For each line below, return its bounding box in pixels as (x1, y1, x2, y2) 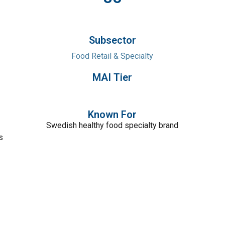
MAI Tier (92, 71, 133, 83)
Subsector (88, 34, 136, 46)
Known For (88, 108, 137, 121)
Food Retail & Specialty (71, 51, 154, 61)
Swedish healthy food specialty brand (46, 121, 179, 130)
